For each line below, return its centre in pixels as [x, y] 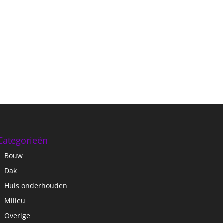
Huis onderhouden [36, 186]
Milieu [15, 201]
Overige [17, 216]
